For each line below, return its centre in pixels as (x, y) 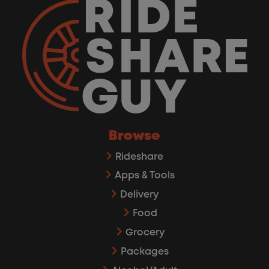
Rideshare (139, 157)
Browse (134, 136)
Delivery (139, 195)
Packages (145, 252)
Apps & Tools (145, 176)
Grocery (145, 233)
